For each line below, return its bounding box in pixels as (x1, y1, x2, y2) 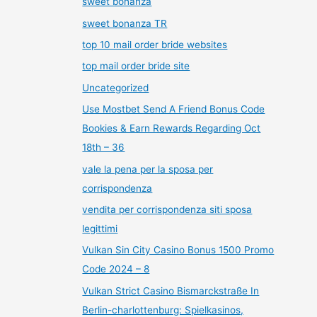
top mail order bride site (82, 60, 190, 72)
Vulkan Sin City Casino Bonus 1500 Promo (82, 244, 275, 256)
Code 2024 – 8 (82, 263, 150, 275)
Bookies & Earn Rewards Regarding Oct (82, 122, 261, 134)
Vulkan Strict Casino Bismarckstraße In (82, 284, 260, 296)
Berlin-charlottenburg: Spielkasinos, (82, 304, 244, 316)
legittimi (82, 222, 118, 234)
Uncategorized (82, 81, 149, 93)
